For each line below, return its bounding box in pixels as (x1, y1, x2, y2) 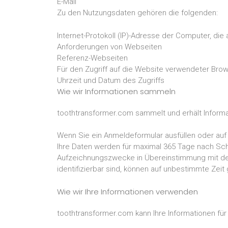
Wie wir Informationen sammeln (57, 85, 176, 97)
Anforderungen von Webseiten (57, 42, 162, 51)
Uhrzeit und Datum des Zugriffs (57, 75, 164, 85)
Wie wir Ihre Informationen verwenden (57, 186, 198, 197)
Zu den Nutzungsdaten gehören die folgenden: (57, 8, 218, 17)
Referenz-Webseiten (57, 53, 128, 63)
